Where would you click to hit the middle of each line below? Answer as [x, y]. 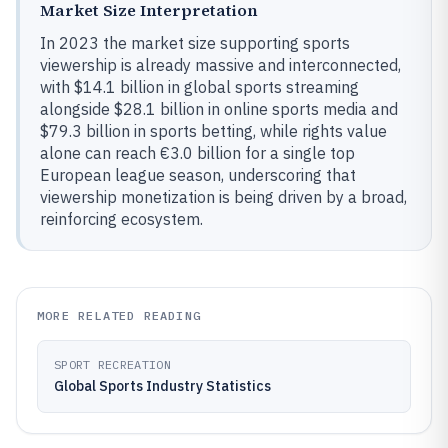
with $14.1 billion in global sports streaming [199, 87]
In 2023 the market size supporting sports [195, 43]
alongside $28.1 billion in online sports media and [219, 109]
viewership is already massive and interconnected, [220, 65]
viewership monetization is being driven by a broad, [223, 197]
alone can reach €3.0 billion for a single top [197, 153]
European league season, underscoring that [198, 175]
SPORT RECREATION [112, 364]
